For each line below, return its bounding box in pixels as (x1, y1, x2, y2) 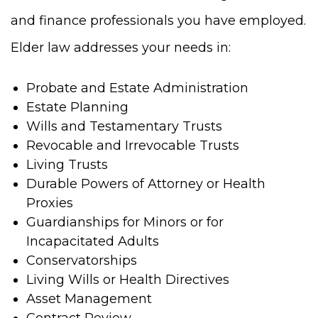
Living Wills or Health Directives (26, 271, 229, 287)
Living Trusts (26, 156, 108, 172)
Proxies (26, 194, 73, 211)
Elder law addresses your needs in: (11, 39, 231, 55)
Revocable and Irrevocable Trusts (26, 137, 239, 153)
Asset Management (26, 290, 152, 307)
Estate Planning (26, 99, 128, 115)
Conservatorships (26, 252, 137, 268)
